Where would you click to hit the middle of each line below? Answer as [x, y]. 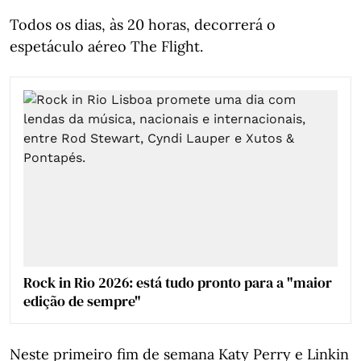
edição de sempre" [82, 301]
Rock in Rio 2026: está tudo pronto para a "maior [178, 282]
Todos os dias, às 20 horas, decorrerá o [143, 24]
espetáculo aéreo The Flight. [106, 46]
